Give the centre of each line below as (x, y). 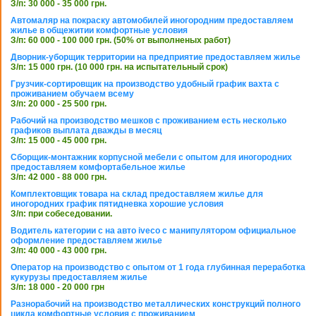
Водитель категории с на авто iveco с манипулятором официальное (153, 231)
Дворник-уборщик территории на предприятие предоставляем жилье (156, 57)
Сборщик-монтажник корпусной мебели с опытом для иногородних (151, 157)
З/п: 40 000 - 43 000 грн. (59, 250)
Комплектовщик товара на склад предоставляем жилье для (137, 194)
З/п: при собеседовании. (61, 214)
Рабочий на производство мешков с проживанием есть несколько (148, 121)
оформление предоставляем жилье (86, 241)
